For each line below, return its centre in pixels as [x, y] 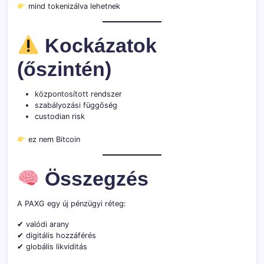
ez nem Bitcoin [53, 140]
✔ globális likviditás [52, 247]
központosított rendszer [78, 94]
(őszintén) [64, 70]
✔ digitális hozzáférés [57, 236]
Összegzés [94, 179]
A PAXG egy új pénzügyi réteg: [72, 204]
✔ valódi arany [43, 225]
